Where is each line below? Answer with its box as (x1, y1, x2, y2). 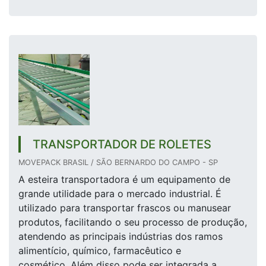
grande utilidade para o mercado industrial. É (18, 188, 221, 200)
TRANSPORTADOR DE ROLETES (33, 137, 211, 152)
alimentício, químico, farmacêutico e (18, 245, 181, 257)
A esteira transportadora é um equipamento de (18, 173, 230, 186)
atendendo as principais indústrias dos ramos (18, 230, 223, 243)
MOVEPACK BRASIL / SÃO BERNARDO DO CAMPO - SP (18, 158, 218, 167)
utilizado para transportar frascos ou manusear (18, 202, 231, 214)
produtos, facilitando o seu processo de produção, (18, 216, 247, 229)
